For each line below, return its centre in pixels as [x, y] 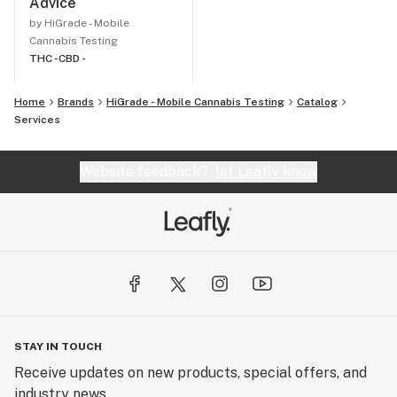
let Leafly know [266, 171]
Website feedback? [148, 171]
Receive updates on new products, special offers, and [191, 373]
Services [37, 120]
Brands [76, 102]
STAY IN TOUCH [58, 346]
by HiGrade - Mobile [79, 23]
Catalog [317, 102]
